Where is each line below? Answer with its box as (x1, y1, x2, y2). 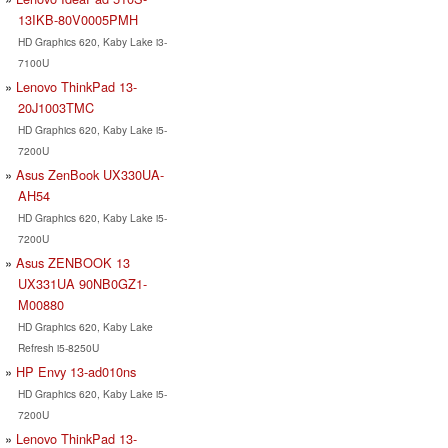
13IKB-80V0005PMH (17, 9, 138, 29)
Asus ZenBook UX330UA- (16, 164, 164, 184)
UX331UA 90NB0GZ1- (17, 273, 147, 293)
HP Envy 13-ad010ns (16, 361, 136, 381)
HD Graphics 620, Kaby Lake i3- (17, 33, 167, 49)
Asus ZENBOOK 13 (16, 252, 130, 272)
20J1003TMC (17, 97, 94, 117)
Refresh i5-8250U (17, 339, 99, 355)
